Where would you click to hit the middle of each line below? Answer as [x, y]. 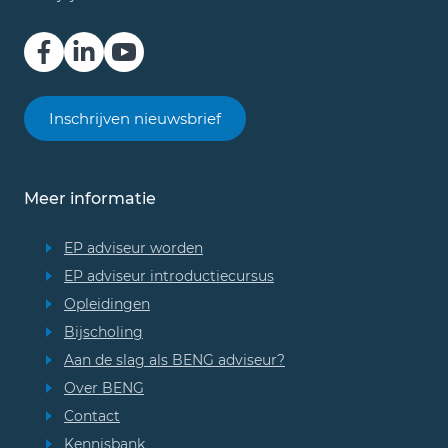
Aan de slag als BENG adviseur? [174, 360]
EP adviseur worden [133, 248]
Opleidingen [107, 304]
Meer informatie [90, 198]
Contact [92, 416]
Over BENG [104, 388]
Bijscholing [103, 332]
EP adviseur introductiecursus [169, 276]
